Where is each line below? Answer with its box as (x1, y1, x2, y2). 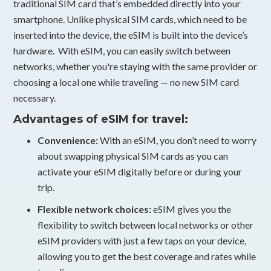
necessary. (13, 91, 56, 103)
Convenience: (38, 134, 99, 146)
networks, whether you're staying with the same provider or (13, 60, 258, 72)
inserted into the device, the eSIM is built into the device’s (13, 28, 249, 41)
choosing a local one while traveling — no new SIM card (13, 76, 240, 88)
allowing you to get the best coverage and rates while (38, 250, 256, 262)
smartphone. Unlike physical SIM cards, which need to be (13, 13, 247, 25)
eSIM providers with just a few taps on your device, (38, 234, 247, 246)
